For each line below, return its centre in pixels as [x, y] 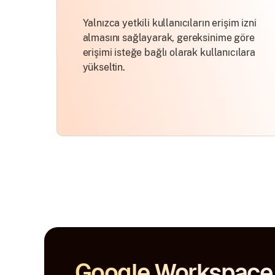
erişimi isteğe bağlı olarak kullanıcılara [169, 52]
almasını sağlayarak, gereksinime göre [168, 38]
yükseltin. [104, 67]
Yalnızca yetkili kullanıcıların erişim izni [169, 23]
